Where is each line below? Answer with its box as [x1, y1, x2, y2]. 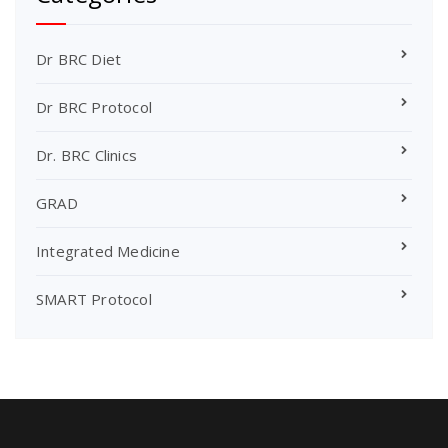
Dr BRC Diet [36, 48, 122, 69]
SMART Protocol [36, 288, 152, 309]
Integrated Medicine [36, 240, 180, 261]
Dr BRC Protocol [36, 96, 152, 117]
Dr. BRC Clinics [36, 144, 137, 165]
